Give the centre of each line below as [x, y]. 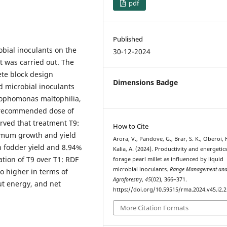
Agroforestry [128, 180]
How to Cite [131, 126]
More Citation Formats [155, 207]
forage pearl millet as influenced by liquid [168, 159]
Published [128, 39]
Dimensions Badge [146, 83]
